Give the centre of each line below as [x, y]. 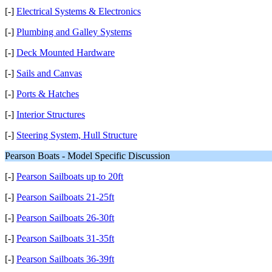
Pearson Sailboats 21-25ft [65, 197]
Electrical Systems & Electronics [79, 11]
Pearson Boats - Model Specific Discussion [87, 156]
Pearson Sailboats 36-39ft [65, 259]
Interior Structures [51, 114]
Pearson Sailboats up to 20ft [70, 176]
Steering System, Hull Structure [77, 135]
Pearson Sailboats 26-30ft [65, 218]
